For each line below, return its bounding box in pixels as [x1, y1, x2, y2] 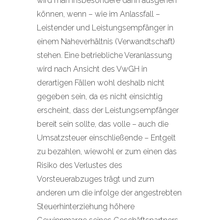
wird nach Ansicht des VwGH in [37, 64, 147, 74]
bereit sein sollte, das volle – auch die [37, 119, 168, 129]
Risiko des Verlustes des [37, 161, 122, 170]
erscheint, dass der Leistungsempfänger [37, 106, 179, 115]
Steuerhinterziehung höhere [37, 202, 135, 211]
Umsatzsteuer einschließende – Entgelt [37, 133, 176, 142]
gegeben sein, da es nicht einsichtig [37, 92, 163, 101]
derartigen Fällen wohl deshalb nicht [37, 78, 165, 87]
